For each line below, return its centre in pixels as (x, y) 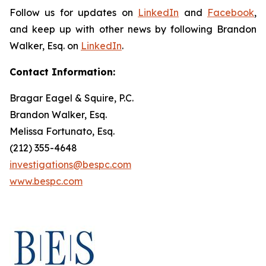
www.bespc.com (46, 181)
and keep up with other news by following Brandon (133, 29)
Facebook (231, 12)
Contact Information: (62, 72)
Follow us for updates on (74, 12)
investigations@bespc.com (70, 164)
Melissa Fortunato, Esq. (62, 131)
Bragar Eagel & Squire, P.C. (72, 98)
